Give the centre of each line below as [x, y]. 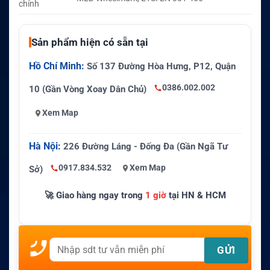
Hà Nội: [45, 146]
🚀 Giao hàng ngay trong [95, 195]
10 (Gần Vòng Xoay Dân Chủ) [89, 89]
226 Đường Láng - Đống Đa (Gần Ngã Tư [144, 146]
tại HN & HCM [196, 195]
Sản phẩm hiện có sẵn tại [90, 42]
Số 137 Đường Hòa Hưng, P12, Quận [160, 66]
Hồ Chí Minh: [57, 66]
